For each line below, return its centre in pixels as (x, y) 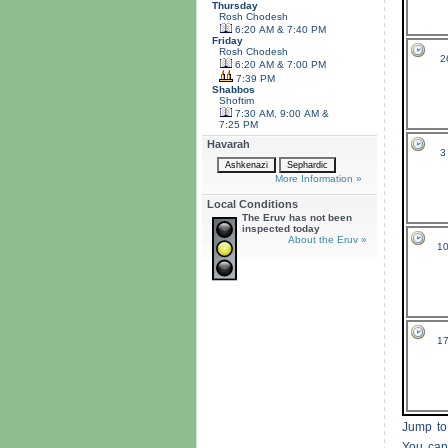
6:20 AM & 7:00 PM (278, 64)
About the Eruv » (327, 240)
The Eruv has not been (297, 218)
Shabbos (233, 89)
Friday (227, 40)
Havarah (228, 144)
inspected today (281, 229)
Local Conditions (252, 204)
